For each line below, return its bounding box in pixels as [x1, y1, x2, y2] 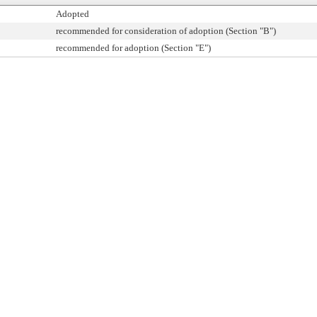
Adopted [56, 8, 89, 19]
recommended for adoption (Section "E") [56, 42, 211, 53]
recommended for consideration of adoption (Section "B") [56, 25, 276, 36]
